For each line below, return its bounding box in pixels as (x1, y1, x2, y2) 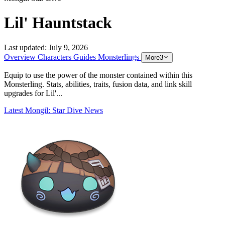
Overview (4, 52, 38, 61)
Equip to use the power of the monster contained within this (4, 70, 192, 79)
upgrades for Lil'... (4, 88, 62, 97)
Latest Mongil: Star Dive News (4, 105, 103, 115)
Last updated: (4, 43, 47, 52)
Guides (73, 52, 98, 61)
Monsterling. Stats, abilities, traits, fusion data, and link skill (4, 79, 192, 88)
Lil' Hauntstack (4, 14, 112, 32)
